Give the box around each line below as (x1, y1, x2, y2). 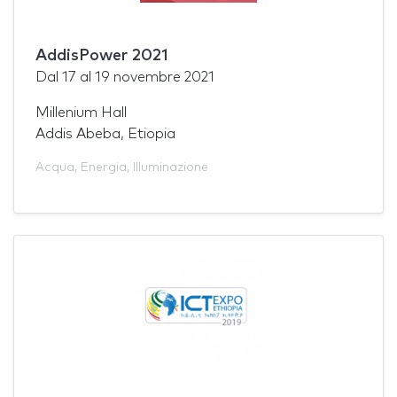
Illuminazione (133, 160, 208, 174)
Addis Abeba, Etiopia (35, 126, 175, 141)
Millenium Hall (35, 105, 127, 120)
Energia (81, 160, 127, 174)
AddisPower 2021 (35, 47, 168, 64)
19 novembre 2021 (95, 69, 214, 84)
